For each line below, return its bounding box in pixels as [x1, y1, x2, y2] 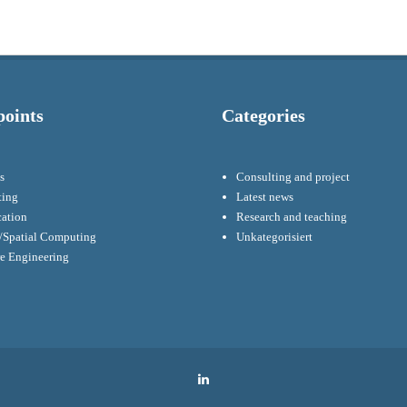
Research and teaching [236, 210, 348, 224]
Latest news [236, 190, 294, 204]
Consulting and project [236, 170, 351, 184]
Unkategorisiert [236, 230, 313, 244]
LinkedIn [210, 371, 263, 386]
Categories [222, 106, 305, 126]
